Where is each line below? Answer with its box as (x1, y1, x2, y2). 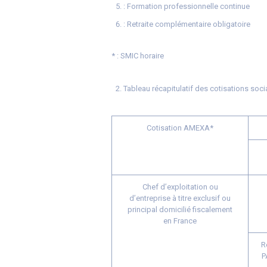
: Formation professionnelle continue (123, 2, 250, 11)
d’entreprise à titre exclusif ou (129, 194, 231, 203)
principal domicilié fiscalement (128, 205, 232, 214)
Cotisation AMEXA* (147, 123, 213, 132)
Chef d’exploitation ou (142, 182, 218, 191)
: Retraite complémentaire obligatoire (123, 20, 252, 29)
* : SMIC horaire (111, 51, 164, 60)
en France (163, 216, 197, 225)
